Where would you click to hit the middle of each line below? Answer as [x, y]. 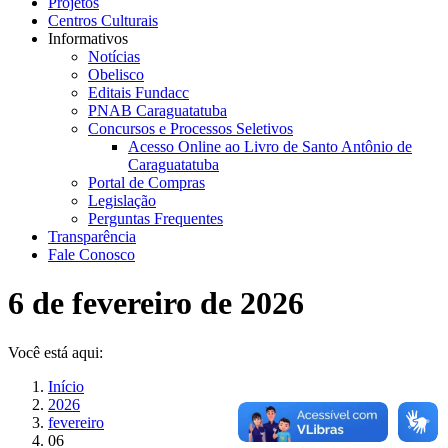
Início [66, 386]
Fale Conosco [91, 254]
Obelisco [116, 74]
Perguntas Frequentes [155, 218]
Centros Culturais [103, 20]
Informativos [88, 38]
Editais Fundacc [138, 92]
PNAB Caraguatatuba [157, 110]
